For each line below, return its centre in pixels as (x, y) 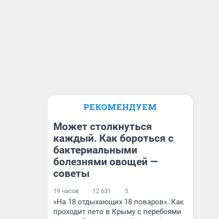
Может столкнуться (103, 127)
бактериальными (95, 150)
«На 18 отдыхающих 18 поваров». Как (119, 202)
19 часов (66, 191)
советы (71, 174)
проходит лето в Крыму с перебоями (117, 212)
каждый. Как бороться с (113, 138)
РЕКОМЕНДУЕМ (120, 107)
